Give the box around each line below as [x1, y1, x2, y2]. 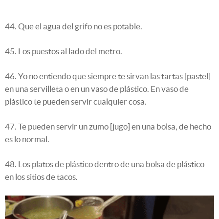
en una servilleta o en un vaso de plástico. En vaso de [5, 84, 189, 94]
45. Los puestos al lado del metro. [5, 46, 122, 56]
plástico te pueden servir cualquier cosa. [5, 97, 147, 107]
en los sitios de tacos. [5, 172, 78, 182]
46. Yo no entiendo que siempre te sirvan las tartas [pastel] [5, 71, 211, 81]
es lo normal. [5, 134, 49, 144]
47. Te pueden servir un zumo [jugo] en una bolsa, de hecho [5, 122, 211, 131]
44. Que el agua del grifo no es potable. [5, 22, 142, 31]
